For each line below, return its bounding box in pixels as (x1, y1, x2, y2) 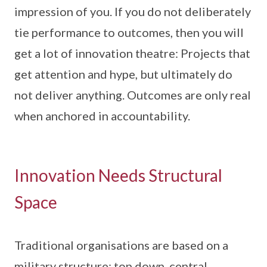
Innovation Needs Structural (14, 165, 222, 186)
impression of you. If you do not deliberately (14, 4, 251, 19)
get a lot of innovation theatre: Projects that (14, 46, 250, 61)
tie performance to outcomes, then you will (14, 25, 244, 40)
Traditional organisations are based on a (14, 238, 228, 253)
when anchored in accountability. (14, 108, 190, 123)
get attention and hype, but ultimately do (14, 67, 232, 82)
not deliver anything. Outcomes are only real (14, 88, 251, 103)
